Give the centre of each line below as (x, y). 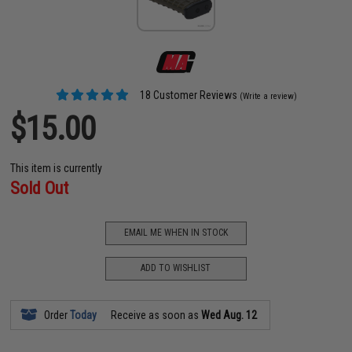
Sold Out (40, 188)
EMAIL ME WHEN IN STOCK (176, 233)
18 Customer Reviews (187, 95)
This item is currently (57, 168)
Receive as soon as (155, 315)
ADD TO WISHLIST (176, 268)
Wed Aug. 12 (229, 315)
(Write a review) (268, 96)
